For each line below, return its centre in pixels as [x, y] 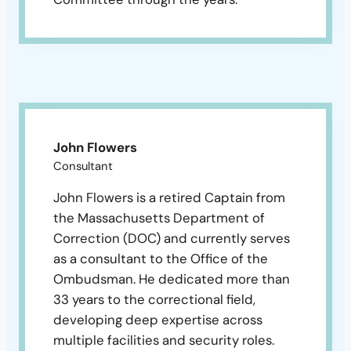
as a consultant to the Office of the [161, 259]
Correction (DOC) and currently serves [172, 239]
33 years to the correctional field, [154, 300]
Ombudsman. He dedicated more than [172, 279]
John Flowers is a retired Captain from [169, 198]
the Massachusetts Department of [159, 218]
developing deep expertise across [158, 320]
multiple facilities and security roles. [164, 340]
